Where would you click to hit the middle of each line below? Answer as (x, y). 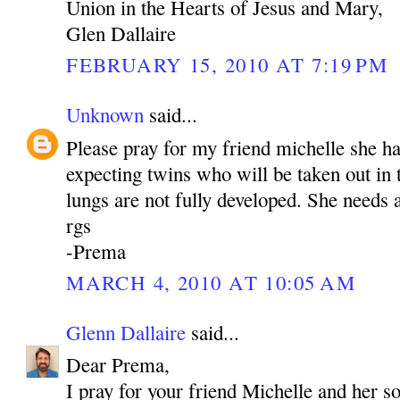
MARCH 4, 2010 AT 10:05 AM (211, 282)
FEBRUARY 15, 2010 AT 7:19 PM (227, 64)
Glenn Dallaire (126, 333)
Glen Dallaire (121, 33)
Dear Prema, (118, 365)
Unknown (105, 115)
